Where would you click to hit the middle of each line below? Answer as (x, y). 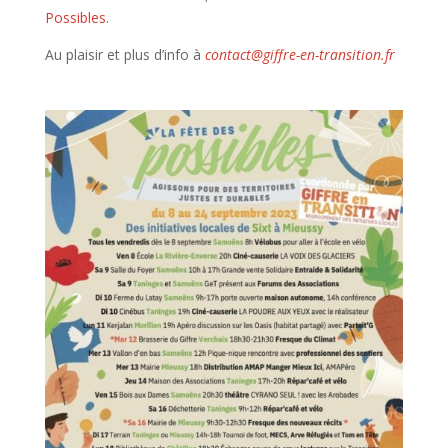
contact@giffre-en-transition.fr (299, 55)
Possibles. (76, 18)
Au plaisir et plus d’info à (122, 55)
